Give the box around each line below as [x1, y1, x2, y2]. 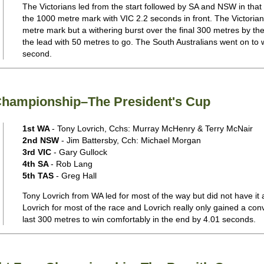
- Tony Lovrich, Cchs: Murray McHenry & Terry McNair [51, 124, 253, 133]
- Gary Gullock [53, 147, 107, 157]
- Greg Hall [55, 171, 97, 180]
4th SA [22, 159, 51, 169]
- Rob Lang [50, 159, 93, 169]
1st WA [22, 124, 52, 133]
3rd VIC [22, 147, 54, 157]
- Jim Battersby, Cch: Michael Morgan [61, 136, 201, 145]
